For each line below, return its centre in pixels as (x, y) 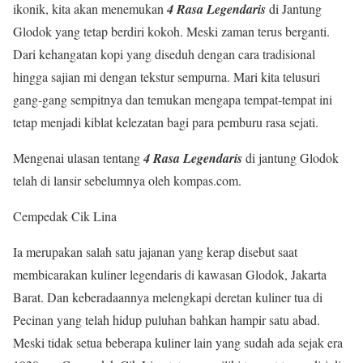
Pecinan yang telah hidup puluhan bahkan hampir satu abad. (167, 320)
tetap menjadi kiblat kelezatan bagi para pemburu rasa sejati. (166, 122)
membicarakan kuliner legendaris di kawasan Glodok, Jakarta (170, 275)
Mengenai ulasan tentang (78, 158)
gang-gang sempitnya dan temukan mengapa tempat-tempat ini (173, 100)
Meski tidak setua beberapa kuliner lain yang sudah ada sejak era (178, 343)
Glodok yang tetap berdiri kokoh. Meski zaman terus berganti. (171, 32)
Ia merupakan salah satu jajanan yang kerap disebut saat (155, 252)
